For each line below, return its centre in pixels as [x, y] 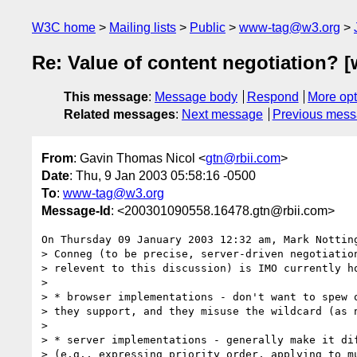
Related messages [120, 115]
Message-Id [76, 210]
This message [106, 97]
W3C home [64, 27]
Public [208, 27]
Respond [273, 97]
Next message [222, 115]
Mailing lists [143, 27]
